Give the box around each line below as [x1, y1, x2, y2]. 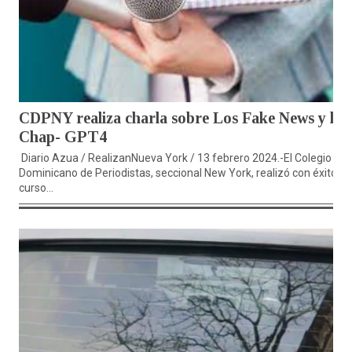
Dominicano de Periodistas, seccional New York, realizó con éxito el [19, 167, 348, 180]
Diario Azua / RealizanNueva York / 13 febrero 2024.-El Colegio [19, 152, 332, 165]
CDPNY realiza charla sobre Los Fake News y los [19, 109, 349, 127]
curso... [19, 181, 53, 195]
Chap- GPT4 [19, 128, 107, 146]
